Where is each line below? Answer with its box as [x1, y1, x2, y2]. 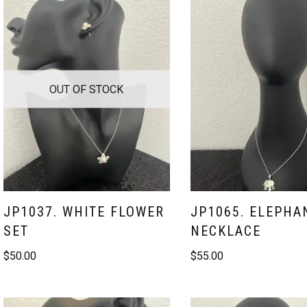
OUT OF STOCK [49, 82, 124, 96]
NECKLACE [190, 222, 261, 239]
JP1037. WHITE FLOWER [3, 203, 164, 220]
